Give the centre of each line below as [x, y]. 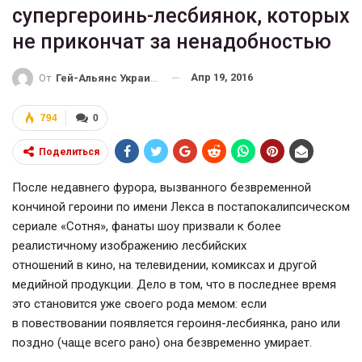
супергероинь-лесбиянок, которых [181, 16]
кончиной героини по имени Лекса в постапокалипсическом [181, 206]
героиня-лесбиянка [231, 323]
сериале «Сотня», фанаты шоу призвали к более [147, 226]
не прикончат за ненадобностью [172, 42]
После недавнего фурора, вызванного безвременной [162, 187]
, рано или [313, 323]
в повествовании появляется [95, 323]
